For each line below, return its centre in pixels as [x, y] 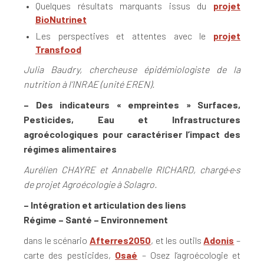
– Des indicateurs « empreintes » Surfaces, [132, 105]
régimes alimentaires [70, 149]
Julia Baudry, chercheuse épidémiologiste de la [132, 70]
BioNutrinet [61, 19]
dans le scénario [57, 240]
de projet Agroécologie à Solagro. [90, 184]
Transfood [58, 49]
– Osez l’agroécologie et [189, 255]
